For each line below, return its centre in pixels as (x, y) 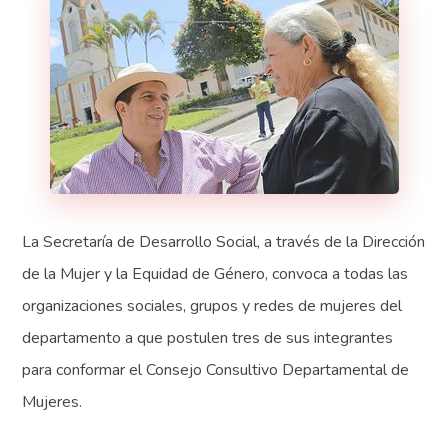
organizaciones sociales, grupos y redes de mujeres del (212, 306)
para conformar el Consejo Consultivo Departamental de (216, 370)
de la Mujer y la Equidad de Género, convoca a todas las (215, 274)
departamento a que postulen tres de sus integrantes (208, 338)
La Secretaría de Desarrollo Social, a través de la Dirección (224, 242)
